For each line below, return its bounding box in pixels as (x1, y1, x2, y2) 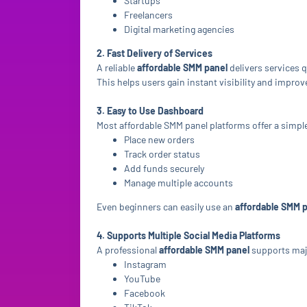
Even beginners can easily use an (97, 201, 235, 212)
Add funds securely (124, 162, 204, 174)
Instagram (124, 258, 167, 270)
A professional (97, 244, 159, 256)
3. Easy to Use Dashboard (97, 105, 204, 116)
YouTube (124, 273, 160, 284)
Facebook (124, 287, 165, 299)
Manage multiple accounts (124, 177, 233, 188)
